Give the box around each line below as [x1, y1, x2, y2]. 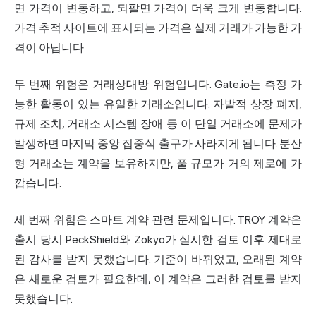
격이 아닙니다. [14, 41, 86, 55]
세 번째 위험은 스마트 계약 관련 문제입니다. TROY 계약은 [14, 213, 302, 227]
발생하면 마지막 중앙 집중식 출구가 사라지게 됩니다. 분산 [14, 137, 302, 151]
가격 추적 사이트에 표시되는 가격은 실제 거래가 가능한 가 [14, 21, 302, 35]
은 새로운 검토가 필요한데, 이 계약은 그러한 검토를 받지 [14, 272, 302, 286]
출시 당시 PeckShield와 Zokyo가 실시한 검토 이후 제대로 [14, 233, 302, 247]
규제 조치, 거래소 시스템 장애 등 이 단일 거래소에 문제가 [14, 117, 302, 131]
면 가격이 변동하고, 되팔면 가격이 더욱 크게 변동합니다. [14, 1, 302, 16]
